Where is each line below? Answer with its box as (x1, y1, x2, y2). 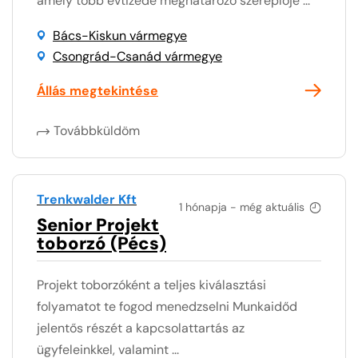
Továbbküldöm (54, 121, 140, 139)
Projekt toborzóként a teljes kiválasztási (37, 276, 266, 293)
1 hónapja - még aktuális (179, 199, 304, 214)
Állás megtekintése (37, 82, 158, 99)
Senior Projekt (37, 213, 159, 237)
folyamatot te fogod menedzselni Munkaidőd (37, 297, 297, 315)
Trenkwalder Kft (37, 190, 137, 208)
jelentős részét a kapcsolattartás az (37, 319, 245, 336)
